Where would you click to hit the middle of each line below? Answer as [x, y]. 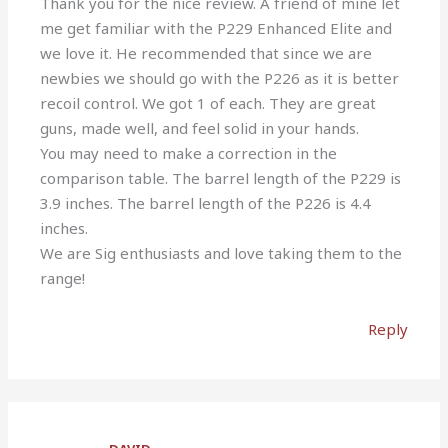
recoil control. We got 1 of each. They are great [208, 102]
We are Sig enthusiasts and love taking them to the [221, 252]
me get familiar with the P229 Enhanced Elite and [216, 27]
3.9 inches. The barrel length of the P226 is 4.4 [206, 202]
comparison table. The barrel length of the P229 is [221, 177]
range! [63, 277]
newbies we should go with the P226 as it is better [220, 77]
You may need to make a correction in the [189, 152]
